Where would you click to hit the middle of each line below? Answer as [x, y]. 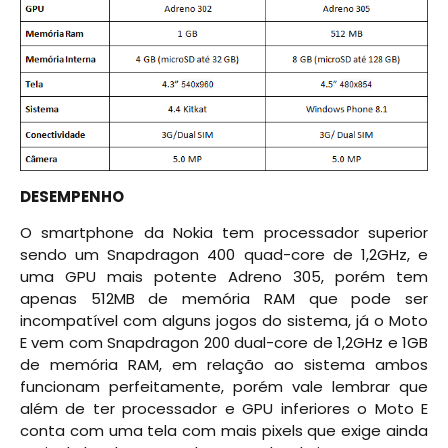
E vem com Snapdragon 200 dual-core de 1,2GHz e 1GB [224, 343]
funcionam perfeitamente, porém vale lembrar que [224, 387]
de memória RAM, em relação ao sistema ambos [224, 365]
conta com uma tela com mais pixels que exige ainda [224, 431]
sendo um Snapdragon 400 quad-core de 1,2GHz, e [224, 255]
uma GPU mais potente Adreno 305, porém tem [224, 277]
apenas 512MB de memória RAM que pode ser [224, 299]
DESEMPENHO [72, 196]
